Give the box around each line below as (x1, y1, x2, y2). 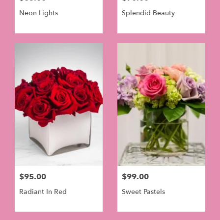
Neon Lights (19, 8, 58, 18)
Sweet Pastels (122, 187, 165, 196)
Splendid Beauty (122, 8, 175, 18)
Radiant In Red (19, 187, 67, 196)
